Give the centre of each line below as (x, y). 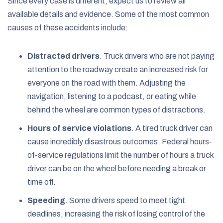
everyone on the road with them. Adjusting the (107, 83)
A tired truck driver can (174, 128)
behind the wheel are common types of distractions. (116, 110)
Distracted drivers (63, 56)
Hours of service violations (79, 128)
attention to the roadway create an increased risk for (118, 69)
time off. (42, 182)
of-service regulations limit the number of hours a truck (120, 155)
